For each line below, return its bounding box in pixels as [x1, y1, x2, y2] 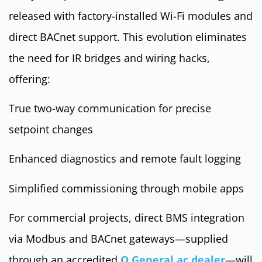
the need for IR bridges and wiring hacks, [9, 50, 210, 65]
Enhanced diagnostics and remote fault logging [9, 151, 241, 166]
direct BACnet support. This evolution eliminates [9, 29, 247, 44]
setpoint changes [9, 122, 93, 136]
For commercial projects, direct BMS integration [9, 211, 244, 225]
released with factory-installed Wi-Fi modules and [9, 8, 253, 23]
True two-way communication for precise [9, 101, 211, 115]
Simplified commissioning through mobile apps [9, 181, 244, 195]
